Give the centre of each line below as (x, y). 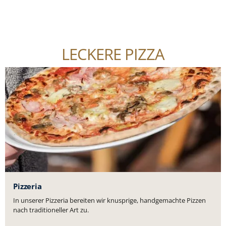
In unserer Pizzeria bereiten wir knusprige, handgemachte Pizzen (109, 200)
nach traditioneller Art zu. (51, 210)
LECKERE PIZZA (113, 54)
